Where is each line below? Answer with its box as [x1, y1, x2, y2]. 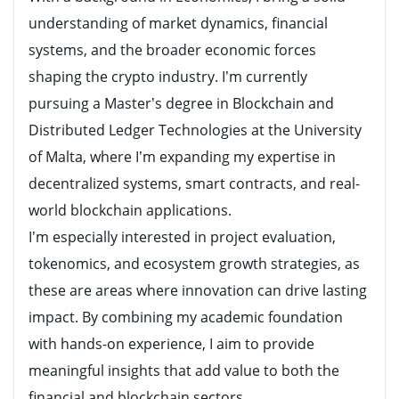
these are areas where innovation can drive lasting [28, 280, 367, 300]
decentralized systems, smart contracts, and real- [28, 173, 360, 193]
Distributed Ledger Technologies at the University [28, 119, 362, 140]
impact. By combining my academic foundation [28, 306, 343, 327]
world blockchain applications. [28, 199, 232, 220]
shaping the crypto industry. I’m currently [28, 66, 307, 86]
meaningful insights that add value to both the [28, 360, 339, 380]
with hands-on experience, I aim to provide [28, 333, 314, 354]
